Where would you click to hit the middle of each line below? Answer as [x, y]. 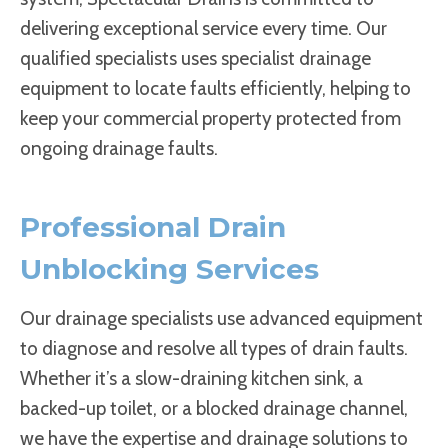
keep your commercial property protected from [210, 118]
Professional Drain [153, 227]
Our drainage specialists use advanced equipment [221, 318]
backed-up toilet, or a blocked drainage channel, [214, 408]
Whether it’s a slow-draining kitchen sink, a [191, 378]
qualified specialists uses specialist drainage [195, 58]
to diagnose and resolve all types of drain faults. [214, 348]
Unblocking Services [169, 269]
